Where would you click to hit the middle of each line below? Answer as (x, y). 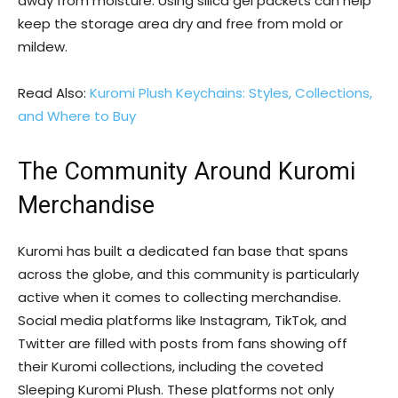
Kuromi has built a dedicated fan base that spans (183, 251)
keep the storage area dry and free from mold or (180, 24)
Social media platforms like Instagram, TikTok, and (182, 320)
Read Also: (54, 93)
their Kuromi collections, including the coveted (171, 366)
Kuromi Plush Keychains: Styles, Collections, (231, 93)
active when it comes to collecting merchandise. (179, 297)
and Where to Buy (77, 116)
